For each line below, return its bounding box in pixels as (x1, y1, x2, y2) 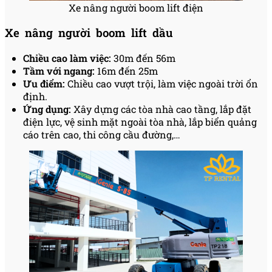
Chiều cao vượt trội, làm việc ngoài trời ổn (67, 76, 258, 90)
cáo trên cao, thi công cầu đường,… (23, 127, 180, 141)
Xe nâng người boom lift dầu (5, 25, 173, 41)
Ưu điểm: (23, 76, 67, 90)
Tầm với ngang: (23, 64, 97, 77)
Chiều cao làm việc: (23, 51, 114, 64)
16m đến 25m (97, 64, 158, 77)
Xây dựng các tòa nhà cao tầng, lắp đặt (71, 102, 251, 115)
